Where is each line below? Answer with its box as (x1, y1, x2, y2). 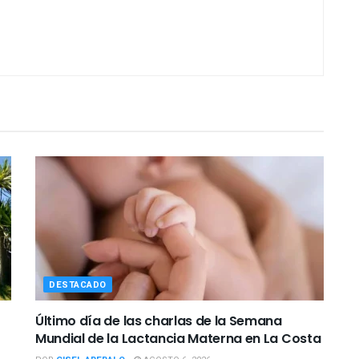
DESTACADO (49, 277, 107, 292)
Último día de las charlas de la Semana (35, 311, 282, 330)
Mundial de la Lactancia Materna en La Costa (35, 329, 321, 348)
